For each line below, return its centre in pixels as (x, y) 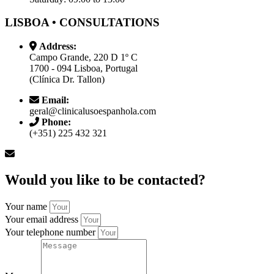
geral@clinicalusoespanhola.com (93, 111)
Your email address (43, 219)
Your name (27, 206)
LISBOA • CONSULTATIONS (82, 23)
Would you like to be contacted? (105, 180)
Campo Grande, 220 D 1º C (83, 57)
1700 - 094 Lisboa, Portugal (83, 68)
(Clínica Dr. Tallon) (67, 79)
